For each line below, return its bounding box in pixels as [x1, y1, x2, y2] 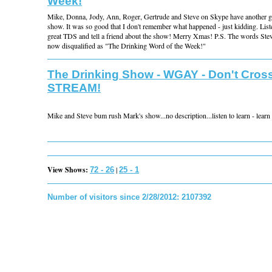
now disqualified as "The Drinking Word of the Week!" [47, 41, 206, 50]
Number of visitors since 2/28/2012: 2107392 [47, 192, 211, 202]
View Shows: [47, 165, 88, 175]
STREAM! [47, 81, 101, 94]
